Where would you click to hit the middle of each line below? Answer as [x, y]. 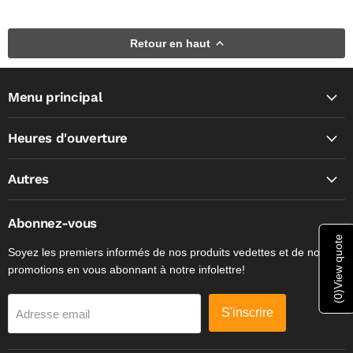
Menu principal [55, 97]
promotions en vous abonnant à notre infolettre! [126, 269]
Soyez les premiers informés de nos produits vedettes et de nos [167, 252]
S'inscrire [247, 312]
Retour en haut [170, 43]
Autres [28, 179]
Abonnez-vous [52, 223]
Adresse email [53, 314]
